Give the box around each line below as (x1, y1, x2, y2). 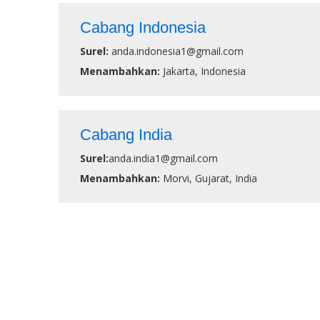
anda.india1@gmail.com (109, 151, 218, 165)
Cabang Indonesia (80, 19, 206, 36)
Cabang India (80, 126, 172, 144)
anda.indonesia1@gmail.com (111, 44, 244, 58)
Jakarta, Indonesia (163, 64, 246, 78)
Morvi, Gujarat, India (163, 171, 257, 185)
